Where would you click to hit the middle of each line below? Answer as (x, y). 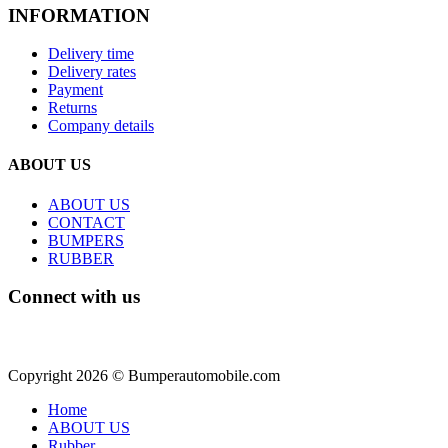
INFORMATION (79, 15)
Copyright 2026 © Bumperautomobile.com (144, 376)
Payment (75, 90)
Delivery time (91, 54)
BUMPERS (86, 240)
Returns (72, 108)
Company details (101, 126)
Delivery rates (92, 72)
